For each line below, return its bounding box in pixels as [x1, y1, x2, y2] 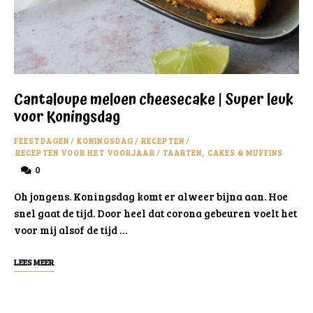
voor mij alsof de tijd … [14, 223, 127, 238]
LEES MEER [14, 256, 54, 268]
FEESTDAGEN [14, 136, 69, 147]
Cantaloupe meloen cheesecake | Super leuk [14, 88, 293, 112]
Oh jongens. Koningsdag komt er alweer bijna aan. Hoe [14, 189, 288, 204]
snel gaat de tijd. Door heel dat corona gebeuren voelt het [14, 206, 297, 221]
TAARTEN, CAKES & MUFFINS [162, 147, 284, 159]
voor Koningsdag [14, 105, 120, 130]
